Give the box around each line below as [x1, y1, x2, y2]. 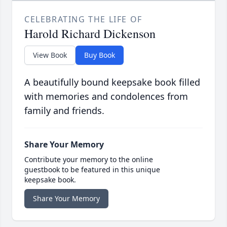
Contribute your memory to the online [24, 155, 153, 165]
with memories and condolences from [24, 90, 188, 103]
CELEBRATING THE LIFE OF [24, 14, 142, 25]
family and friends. [24, 104, 104, 117]
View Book [33, 50, 67, 60]
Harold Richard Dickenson [24, 25, 156, 42]
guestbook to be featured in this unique [24, 165, 160, 175]
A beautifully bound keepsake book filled [24, 76, 200, 89]
